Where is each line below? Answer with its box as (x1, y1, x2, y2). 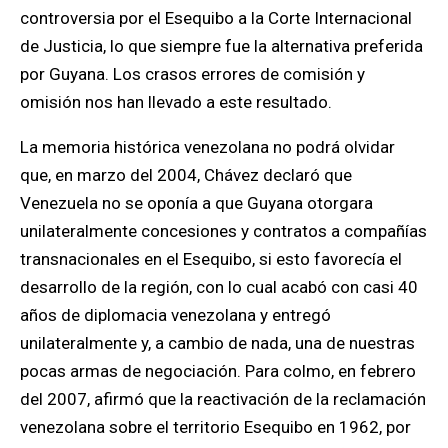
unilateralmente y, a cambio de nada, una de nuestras (20, 333, 415, 353)
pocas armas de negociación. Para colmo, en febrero (20, 361, 416, 381)
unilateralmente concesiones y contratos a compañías (20, 221, 427, 241)
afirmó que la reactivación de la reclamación (94, 389, 426, 409)
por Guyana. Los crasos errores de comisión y (20, 64, 365, 84)
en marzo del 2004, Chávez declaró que (55, 165, 352, 185)
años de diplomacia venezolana (20, 305, 256, 325)
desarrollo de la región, (20, 277, 196, 297)
